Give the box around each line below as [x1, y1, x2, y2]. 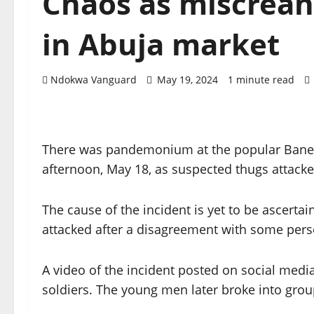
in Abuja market [42, 24, 280, 64]
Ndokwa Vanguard [50, 73, 137, 87]
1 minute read [228, 73, 294, 87]
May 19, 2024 [154, 73, 221, 87]
